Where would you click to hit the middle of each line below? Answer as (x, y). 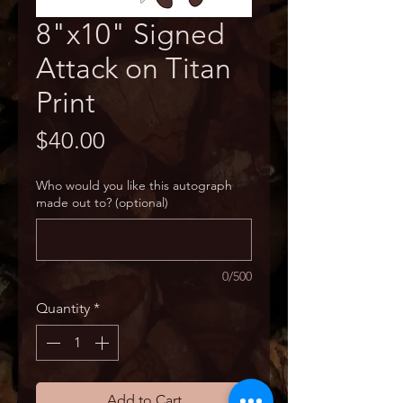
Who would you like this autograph (134, 185)
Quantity (63, 308)
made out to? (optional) (102, 202)
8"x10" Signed (130, 34)
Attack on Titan (134, 68)
